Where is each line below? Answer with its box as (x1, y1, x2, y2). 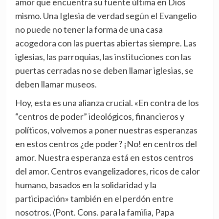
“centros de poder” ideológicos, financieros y (15, 111, 184, 122)
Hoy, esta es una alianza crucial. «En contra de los (15, 97, 199, 109)
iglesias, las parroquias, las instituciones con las (15, 51, 191, 63)
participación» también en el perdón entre (15, 193, 174, 204)
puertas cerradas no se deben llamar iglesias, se (15, 65, 194, 76)
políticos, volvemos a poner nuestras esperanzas (15, 125, 197, 136)
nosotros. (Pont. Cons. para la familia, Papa (15, 207, 174, 218)
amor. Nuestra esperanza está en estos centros (15, 152, 194, 163)
